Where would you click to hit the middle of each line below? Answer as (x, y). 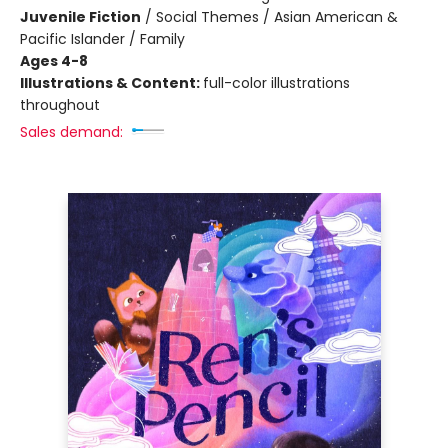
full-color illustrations (276, 83)
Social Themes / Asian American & (277, 17)
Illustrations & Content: (111, 83)
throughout (60, 105)
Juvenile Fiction (80, 17)
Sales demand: (71, 132)
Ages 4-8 (54, 61)
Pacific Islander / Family (102, 39)
